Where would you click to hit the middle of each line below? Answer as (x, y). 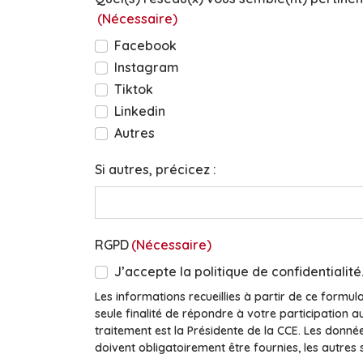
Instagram (147, 67)
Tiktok (134, 89)
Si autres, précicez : (156, 169)
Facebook (145, 45)
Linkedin (140, 111)
